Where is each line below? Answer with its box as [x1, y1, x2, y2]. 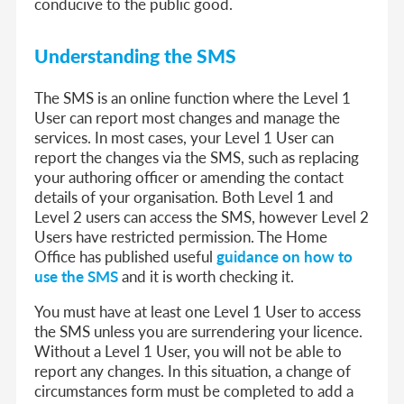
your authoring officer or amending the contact [34, 165, 344, 188]
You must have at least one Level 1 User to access [34, 299, 362, 322]
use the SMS [34, 264, 119, 287]
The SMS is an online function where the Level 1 [34, 86, 352, 108]
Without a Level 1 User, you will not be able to [34, 339, 343, 362]
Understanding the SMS [34, 41, 237, 69]
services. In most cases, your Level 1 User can [34, 125, 335, 148]
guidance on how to [216, 244, 353, 267]
